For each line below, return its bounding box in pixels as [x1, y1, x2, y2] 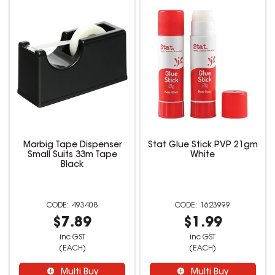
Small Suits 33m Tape [27, 150, 117, 160]
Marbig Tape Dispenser [23, 141, 122, 150]
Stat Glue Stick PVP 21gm [147, 141, 258, 150]
